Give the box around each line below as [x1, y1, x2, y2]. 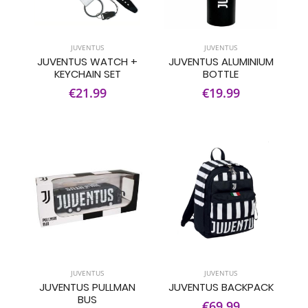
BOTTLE [203, 67, 239, 81]
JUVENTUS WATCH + [37, 54, 137, 69]
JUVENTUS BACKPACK [168, 280, 274, 294]
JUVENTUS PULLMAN [39, 280, 135, 294]
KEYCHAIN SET [54, 67, 121, 81]
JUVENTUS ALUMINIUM [168, 54, 274, 69]
